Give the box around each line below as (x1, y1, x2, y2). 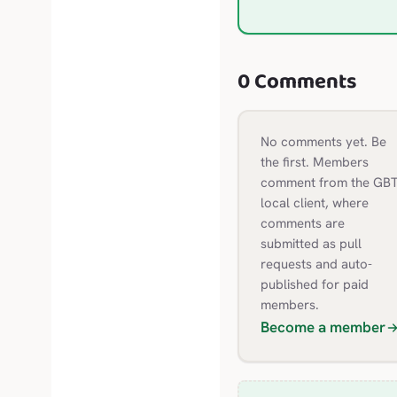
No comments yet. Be (260, 133, 386, 152)
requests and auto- (260, 255, 372, 274)
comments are (260, 214, 345, 233)
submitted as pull (260, 235, 362, 253)
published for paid (260, 276, 369, 294)
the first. (260, 153, 309, 172)
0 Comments (237, 64, 357, 100)
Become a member (260, 317, 385, 338)
